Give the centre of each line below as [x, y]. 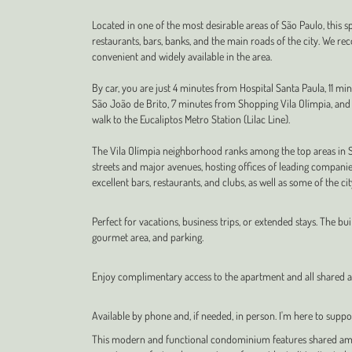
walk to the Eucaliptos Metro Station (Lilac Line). [191, 119]
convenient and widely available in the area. [182, 56]
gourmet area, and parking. [148, 237]
